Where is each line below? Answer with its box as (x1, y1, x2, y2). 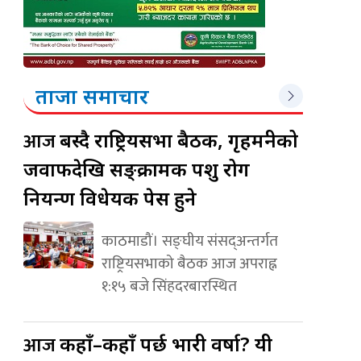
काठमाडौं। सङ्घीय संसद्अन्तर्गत (101, 227, 278, 254)
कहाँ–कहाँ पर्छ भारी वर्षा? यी (60, 330, 273, 357)
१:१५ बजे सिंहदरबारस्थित (101, 272, 237, 299)
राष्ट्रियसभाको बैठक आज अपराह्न (101, 250, 277, 276)
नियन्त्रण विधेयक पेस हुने (23, 184, 197, 211)
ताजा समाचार (35, 81, 150, 110)
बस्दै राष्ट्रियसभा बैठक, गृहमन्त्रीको (60, 126, 299, 153)
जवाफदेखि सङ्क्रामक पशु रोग (23, 155, 251, 182)
